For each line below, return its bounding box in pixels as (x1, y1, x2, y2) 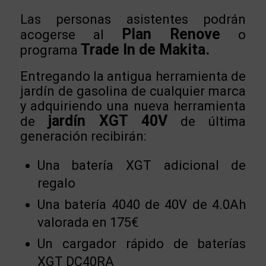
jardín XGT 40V (47, 112, 168, 129)
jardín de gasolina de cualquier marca (20, 83, 246, 99)
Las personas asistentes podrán (20, 12, 246, 27)
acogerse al (20, 27, 122, 43)
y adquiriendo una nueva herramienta (20, 98, 246, 113)
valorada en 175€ (37, 214, 138, 230)
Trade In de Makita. (80, 41, 210, 59)
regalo (37, 175, 75, 191)
